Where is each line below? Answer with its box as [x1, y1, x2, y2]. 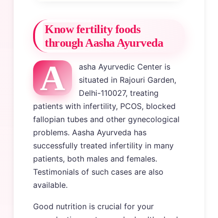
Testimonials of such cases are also [33, 166, 163, 177]
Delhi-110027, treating [79, 88, 159, 98]
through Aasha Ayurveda [45, 36, 163, 49]
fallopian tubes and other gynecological [33, 114, 180, 124]
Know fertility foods [45, 22, 141, 36]
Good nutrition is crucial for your [33, 201, 154, 212]
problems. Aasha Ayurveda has [33, 127, 146, 137]
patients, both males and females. [33, 153, 157, 163]
